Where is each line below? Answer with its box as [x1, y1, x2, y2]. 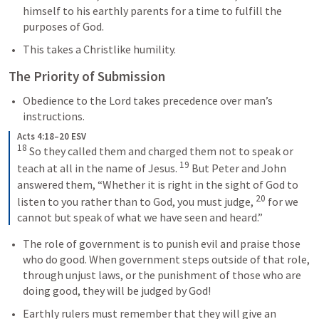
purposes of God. [23, 19, 104, 33]
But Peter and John [192, 161, 286, 176]
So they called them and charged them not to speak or [29, 144, 293, 159]
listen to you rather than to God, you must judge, [17, 194, 256, 209]
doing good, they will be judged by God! [23, 283, 211, 298]
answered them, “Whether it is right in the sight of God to [17, 177, 298, 192]
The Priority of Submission [9, 67, 165, 85]
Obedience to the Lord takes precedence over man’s [23, 93, 273, 108]
